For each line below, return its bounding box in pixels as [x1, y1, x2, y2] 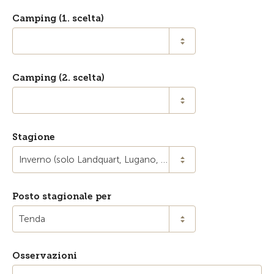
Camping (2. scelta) [12, 72, 105, 83]
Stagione [12, 131, 55, 143]
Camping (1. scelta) [12, 13, 104, 24]
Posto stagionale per [12, 191, 111, 202]
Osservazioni [12, 250, 77, 261]
